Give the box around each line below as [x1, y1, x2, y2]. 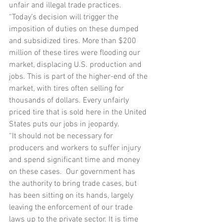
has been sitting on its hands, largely [9, 191, 135, 201]
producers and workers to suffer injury [9, 143, 143, 153]
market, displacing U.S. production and [9, 60, 144, 70]
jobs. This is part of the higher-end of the [9, 72, 150, 82]
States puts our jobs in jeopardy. [9, 119, 119, 129]
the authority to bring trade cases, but [9, 179, 139, 189]
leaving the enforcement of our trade [9, 203, 135, 213]
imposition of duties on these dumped [9, 24, 141, 34]
